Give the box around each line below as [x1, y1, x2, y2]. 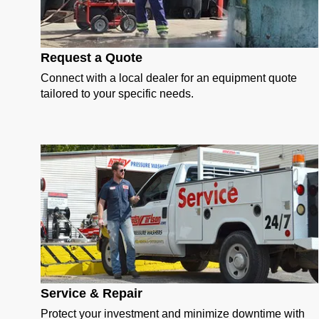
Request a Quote [41, 51, 142, 66]
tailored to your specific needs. [41, 88, 194, 100]
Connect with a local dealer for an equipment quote [41, 72, 297, 85]
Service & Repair [41, 286, 142, 301]
